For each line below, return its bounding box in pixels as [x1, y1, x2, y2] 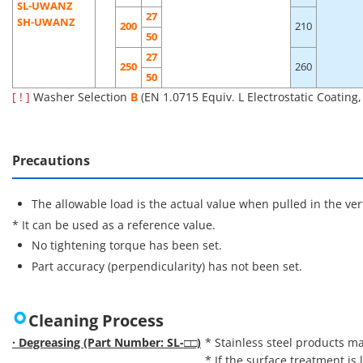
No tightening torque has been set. [31, 237, 222, 253]
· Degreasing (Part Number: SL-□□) [12, 335, 201, 350]
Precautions [12, 152, 90, 169]
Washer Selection [30, 89, 130, 105]
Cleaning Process [28, 310, 164, 331]
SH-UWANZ [17, 15, 75, 29]
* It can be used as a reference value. [12, 216, 216, 233]
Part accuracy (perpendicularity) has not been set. [31, 258, 302, 274]
